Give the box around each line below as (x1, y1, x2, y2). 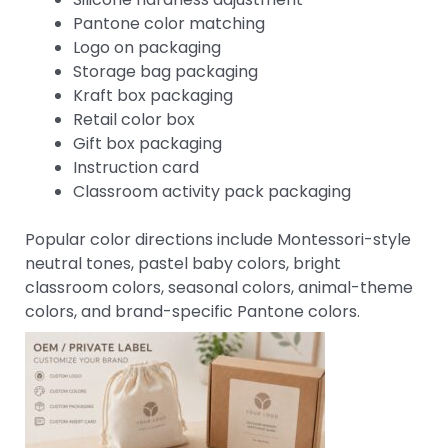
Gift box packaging (73, 131, 222, 155)
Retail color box (73, 107, 195, 131)
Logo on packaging (73, 35, 221, 59)
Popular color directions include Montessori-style (25, 227, 411, 251)
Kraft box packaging (73, 83, 233, 107)
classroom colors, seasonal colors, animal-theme (25, 275, 413, 299)
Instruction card (73, 155, 199, 179)
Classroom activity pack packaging (73, 179, 351, 203)
